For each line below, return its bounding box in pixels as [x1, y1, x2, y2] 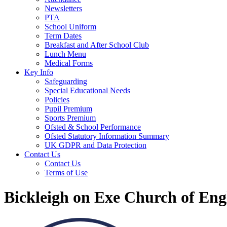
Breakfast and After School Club [45, 41, 149, 49]
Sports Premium [45, 113, 96, 122]
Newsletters [45, 4, 82, 13]
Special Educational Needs [45, 86, 130, 95]
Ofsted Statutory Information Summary [45, 132, 169, 140]
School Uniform [45, 22, 96, 31]
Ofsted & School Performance [45, 123, 141, 131]
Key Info [24, 68, 53, 77]
